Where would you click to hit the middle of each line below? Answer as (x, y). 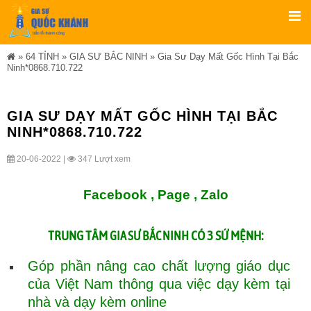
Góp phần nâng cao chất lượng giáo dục (159, 266)
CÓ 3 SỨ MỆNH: (226, 235)
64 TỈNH (42, 57)
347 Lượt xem (103, 159)
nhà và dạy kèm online (97, 302)
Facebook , (118, 195)
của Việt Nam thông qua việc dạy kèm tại (159, 284)
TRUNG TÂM (78, 235)
